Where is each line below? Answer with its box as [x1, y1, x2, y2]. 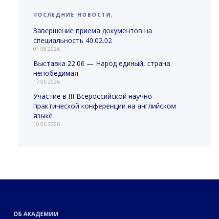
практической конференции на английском [33, 101, 176, 110]
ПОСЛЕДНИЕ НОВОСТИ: [33, 11, 114, 18]
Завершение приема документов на [33, 25, 153, 35]
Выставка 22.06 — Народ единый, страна [33, 58, 171, 68]
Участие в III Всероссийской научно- [33, 91, 155, 101]
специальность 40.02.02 [33, 35, 112, 45]
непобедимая [33, 68, 79, 78]
